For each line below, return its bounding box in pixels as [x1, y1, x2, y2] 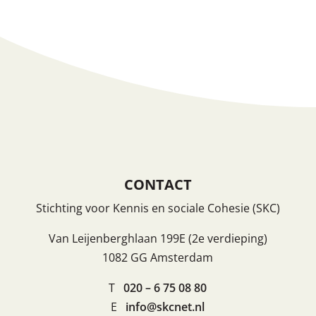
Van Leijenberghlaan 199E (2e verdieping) [48, 230, 267, 246]
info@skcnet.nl [126, 298, 205, 315]
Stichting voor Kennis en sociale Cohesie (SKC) [35, 200, 280, 216]
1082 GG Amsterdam [102, 249, 214, 265]
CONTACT [123, 174, 192, 194]
